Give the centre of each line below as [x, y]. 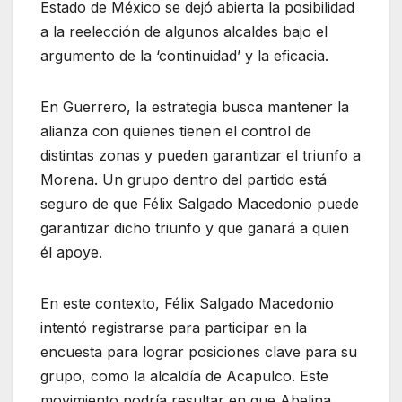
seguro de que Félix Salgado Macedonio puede [200, 203]
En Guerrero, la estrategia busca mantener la [195, 106]
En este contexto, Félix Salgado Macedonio [187, 303]
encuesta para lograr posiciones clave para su [199, 351]
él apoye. [71, 252]
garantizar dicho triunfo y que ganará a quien [195, 227]
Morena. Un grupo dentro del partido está [184, 179]
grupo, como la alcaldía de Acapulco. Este [184, 376]
